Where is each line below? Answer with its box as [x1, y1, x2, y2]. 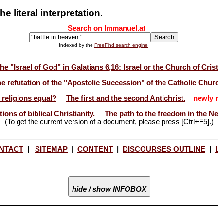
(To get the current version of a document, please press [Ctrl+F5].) [4, 117, 214, 126]
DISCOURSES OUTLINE [123, 145, 205, 153]
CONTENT [77, 145, 113, 153]
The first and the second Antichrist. [66, 94, 185, 102]
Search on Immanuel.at [67, 24, 145, 33]
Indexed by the [59, 42, 94, 48]
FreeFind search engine [94, 42, 148, 48]
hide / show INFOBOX [72, 185, 146, 193]
